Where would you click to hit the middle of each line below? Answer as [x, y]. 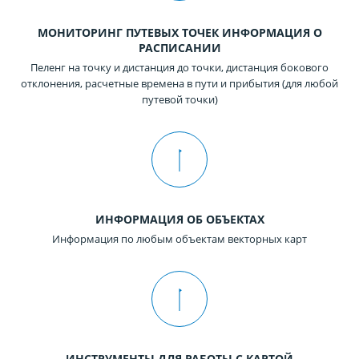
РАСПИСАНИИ [179, 48]
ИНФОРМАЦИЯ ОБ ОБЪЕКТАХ [179, 220]
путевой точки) [179, 100]
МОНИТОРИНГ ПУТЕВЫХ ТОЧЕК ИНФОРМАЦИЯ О [179, 33]
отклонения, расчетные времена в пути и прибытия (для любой [179, 84]
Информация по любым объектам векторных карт [179, 239]
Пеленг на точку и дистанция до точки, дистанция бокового [179, 68]
